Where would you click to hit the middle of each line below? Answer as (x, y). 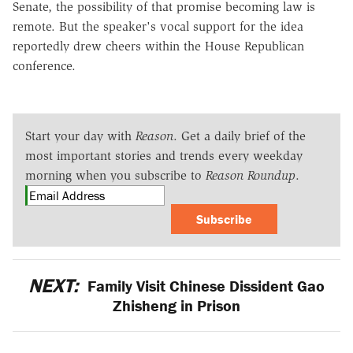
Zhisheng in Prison (176, 305)
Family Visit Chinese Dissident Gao (204, 285)
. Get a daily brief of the (240, 136)
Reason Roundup (251, 175)
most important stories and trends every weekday (164, 155)
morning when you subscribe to (115, 175)
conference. (44, 65)
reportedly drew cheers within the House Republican (158, 46)
